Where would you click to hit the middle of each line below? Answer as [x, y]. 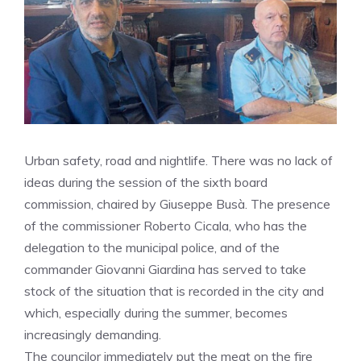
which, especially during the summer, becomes [156, 313]
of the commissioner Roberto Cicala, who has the [166, 226]
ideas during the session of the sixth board [146, 182]
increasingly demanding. [93, 334]
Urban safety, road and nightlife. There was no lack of [178, 160]
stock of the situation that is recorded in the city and [174, 291]
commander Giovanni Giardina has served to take [165, 269]
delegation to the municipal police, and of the [152, 247]
